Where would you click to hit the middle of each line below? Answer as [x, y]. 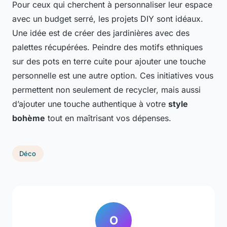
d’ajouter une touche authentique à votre [90, 104]
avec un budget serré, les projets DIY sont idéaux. [108, 19]
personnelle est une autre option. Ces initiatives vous [113, 76]
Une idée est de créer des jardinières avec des [101, 33]
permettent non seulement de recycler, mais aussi [106, 90]
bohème [29, 118]
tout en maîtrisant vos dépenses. [108, 118]
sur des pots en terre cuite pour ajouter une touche [109, 62]
